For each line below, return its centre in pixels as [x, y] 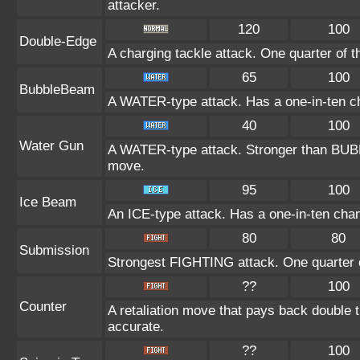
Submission [54, 250]
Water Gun [51, 146]
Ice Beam [48, 202]
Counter [43, 307]
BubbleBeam [57, 90]
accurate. [136, 327]
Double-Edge [58, 41]
